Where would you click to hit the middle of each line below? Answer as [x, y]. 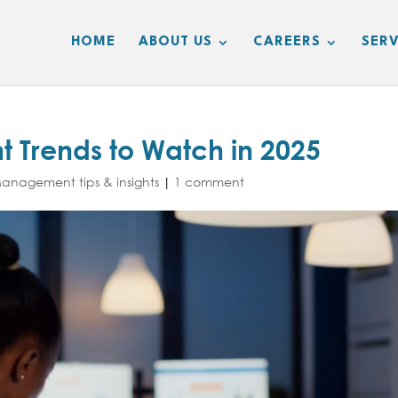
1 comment [210, 182]
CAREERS [287, 42]
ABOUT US [175, 42]
